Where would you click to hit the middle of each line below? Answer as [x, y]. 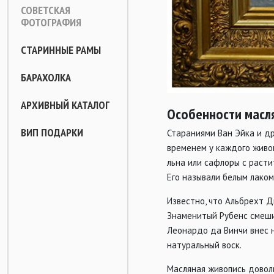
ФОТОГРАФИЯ [51, 22]
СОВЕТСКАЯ [46, 10]
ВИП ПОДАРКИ [52, 132]
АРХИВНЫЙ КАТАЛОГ [65, 105]
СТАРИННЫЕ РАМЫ [61, 50]
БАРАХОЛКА [46, 77]
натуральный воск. [204, 245]
